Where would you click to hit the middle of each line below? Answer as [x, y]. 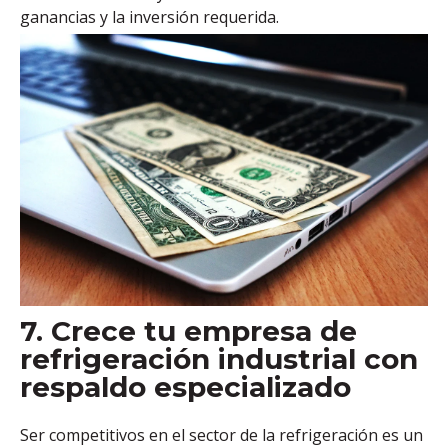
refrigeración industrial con [219, 358]
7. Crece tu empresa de [188, 330]
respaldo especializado [185, 386]
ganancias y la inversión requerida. [149, 16]
